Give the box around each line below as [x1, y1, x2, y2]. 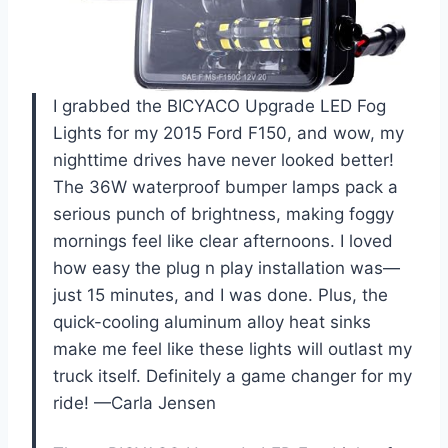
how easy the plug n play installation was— [53, 258, 400, 279]
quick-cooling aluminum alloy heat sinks [53, 312, 371, 333]
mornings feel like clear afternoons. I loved [53, 231, 393, 252]
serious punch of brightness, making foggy [53, 204, 394, 225]
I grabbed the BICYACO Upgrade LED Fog [53, 96, 386, 117]
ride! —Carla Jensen [53, 393, 216, 414]
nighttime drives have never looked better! [53, 150, 394, 171]
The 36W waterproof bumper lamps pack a [53, 177, 398, 198]
